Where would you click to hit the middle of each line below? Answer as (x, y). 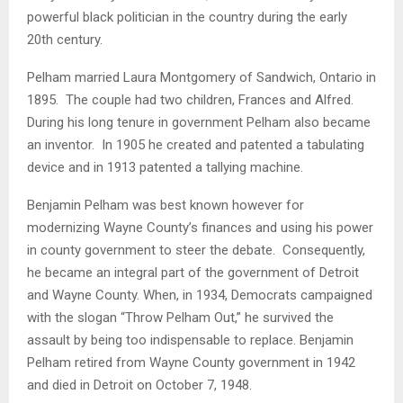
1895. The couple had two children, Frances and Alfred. (192, 99)
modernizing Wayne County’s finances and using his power (200, 227)
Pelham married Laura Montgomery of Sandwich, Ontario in (201, 77)
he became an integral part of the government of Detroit (193, 272)
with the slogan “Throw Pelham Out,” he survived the (180, 317)
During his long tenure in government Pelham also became (199, 122)
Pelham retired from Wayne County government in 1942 (191, 362)
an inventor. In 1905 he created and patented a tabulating (196, 144)
